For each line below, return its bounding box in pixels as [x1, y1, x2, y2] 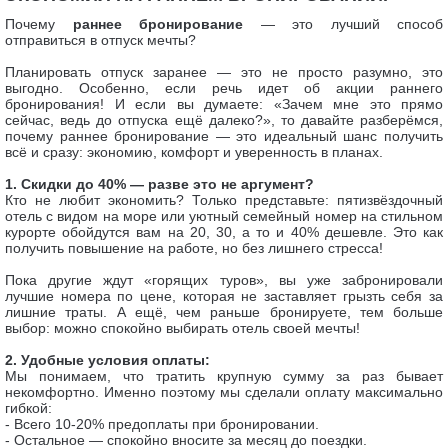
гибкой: [5, 400, 52, 416]
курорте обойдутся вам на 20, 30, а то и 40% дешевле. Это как [5, 224, 443, 240]
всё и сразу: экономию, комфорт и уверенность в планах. [5, 144, 383, 160]
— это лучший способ [243, 16, 443, 32]
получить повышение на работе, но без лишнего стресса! [5, 240, 383, 256]
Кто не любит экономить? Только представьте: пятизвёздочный [5, 192, 443, 208]
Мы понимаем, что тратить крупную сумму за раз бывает [5, 368, 443, 384]
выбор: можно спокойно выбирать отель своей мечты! [5, 320, 360, 336]
